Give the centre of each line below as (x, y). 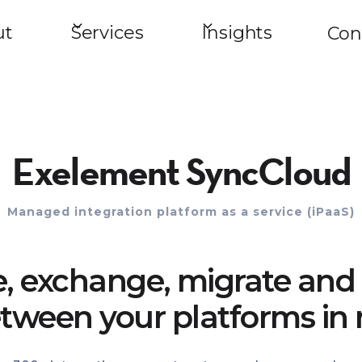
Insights (237, 33)
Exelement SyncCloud (181, 171)
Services (107, 33)
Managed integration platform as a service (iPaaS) (181, 212)
